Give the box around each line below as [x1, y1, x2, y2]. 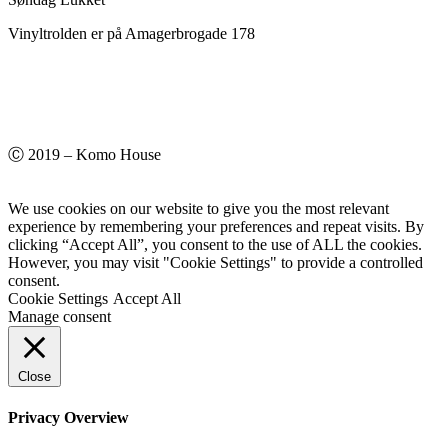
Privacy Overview [8, 408, 129, 426]
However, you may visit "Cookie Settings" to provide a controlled [8, 254, 423, 272]
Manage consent [8, 308, 111, 326]
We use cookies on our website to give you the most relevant [8, 200, 389, 218]
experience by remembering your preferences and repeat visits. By [8, 218, 424, 236]
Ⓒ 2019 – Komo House [8, 146, 161, 164]
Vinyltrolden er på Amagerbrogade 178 [8, 25, 255, 43]
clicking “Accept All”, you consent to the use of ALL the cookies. [8, 236, 422, 254]
